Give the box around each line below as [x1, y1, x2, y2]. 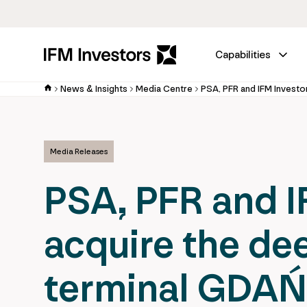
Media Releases [50, 147, 108, 156]
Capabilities [215, 48, 271, 61]
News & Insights [60, 83, 127, 95]
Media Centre [136, 83, 193, 95]
